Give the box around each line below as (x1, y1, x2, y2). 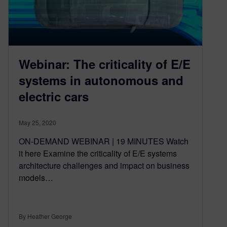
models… (19, 172, 53, 183)
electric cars (19, 88, 89, 105)
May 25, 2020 (19, 118, 56, 127)
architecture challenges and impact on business (19, 160, 190, 171)
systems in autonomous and (19, 71, 183, 89)
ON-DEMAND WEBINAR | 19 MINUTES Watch (19, 135, 188, 147)
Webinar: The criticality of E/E (19, 55, 191, 72)
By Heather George (19, 212, 72, 220)
